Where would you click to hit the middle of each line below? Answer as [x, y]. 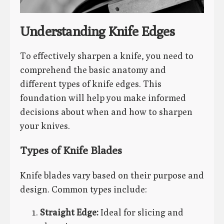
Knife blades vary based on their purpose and [112, 175]
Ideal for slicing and [141, 212]
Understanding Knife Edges [97, 31]
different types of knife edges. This [91, 84]
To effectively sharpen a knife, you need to [107, 56]
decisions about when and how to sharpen [106, 112]
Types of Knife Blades [71, 150]
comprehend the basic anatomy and [93, 70]
